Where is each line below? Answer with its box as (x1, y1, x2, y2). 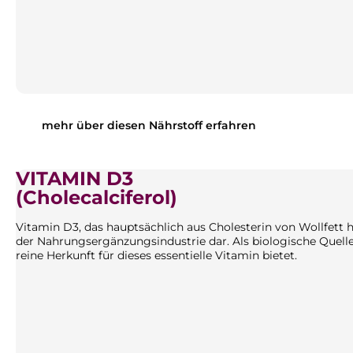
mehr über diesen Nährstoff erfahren (42, 118, 256, 132)
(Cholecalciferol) (16, 186, 177, 209)
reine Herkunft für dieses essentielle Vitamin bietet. (16, 248, 297, 262)
